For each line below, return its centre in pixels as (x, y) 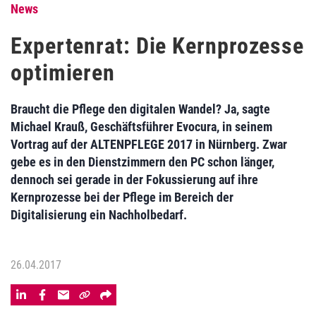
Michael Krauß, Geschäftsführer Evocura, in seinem (141, 127)
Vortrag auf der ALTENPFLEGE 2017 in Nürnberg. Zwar (149, 144)
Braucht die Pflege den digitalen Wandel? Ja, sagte (140, 109)
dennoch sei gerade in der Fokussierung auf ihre (134, 180)
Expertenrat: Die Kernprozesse (158, 46)
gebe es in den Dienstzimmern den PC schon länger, (142, 162)
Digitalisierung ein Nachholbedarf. (99, 215)
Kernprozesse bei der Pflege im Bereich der (122, 197)
